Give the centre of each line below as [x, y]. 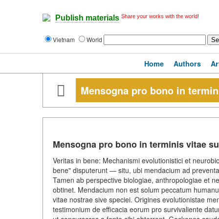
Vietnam [65, 39]
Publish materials [87, 18]
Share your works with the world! [160, 16]
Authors [187, 64]
